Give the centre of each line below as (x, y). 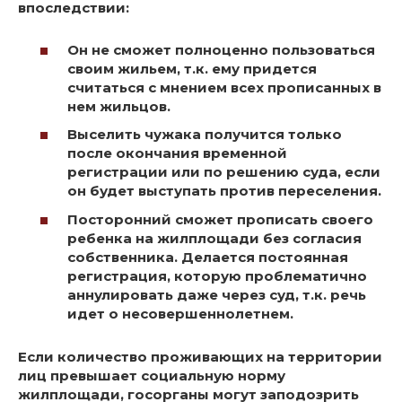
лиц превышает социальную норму (152, 375)
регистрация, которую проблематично (217, 275)
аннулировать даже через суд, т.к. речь (217, 294)
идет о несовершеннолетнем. (180, 313)
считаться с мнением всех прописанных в (224, 87)
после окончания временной (177, 153)
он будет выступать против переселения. (224, 191)
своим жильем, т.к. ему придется (192, 68)
